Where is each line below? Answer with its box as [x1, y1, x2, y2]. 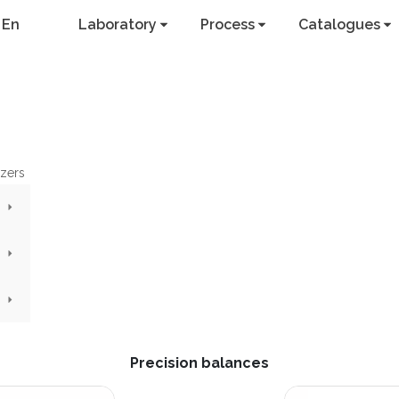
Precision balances [130, 354, 269, 371]
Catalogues [298, 16, 380, 33]
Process [200, 16, 255, 33]
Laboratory [78, 16, 157, 33]
